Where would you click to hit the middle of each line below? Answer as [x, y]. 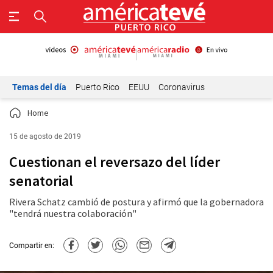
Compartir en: [32, 245]
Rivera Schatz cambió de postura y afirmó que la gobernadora [136, 202]
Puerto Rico [97, 87]
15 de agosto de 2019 [45, 136]
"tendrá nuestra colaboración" [73, 213]
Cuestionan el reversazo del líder [115, 162]
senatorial [41, 181]
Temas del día [39, 87]
